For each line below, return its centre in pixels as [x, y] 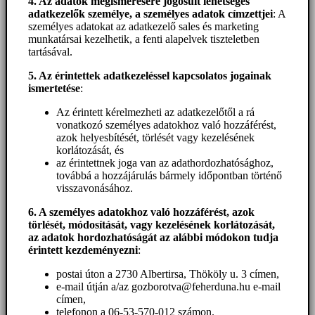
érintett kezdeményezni [83, 250]
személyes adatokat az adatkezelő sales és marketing [143, 27]
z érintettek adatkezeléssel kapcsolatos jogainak [159, 76]
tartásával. [50, 52]
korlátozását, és [90, 150]
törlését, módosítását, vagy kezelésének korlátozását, [152, 225]
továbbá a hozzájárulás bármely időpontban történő [169, 176]
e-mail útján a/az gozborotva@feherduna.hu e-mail [168, 287]
